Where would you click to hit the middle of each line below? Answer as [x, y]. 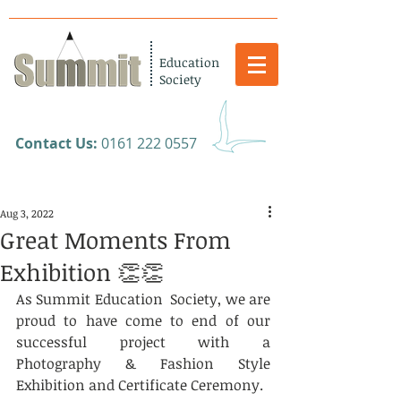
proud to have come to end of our [143, 320]
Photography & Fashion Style [143, 363]
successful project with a [143, 342]
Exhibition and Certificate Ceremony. [140, 385]
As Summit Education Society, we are [143, 299]
